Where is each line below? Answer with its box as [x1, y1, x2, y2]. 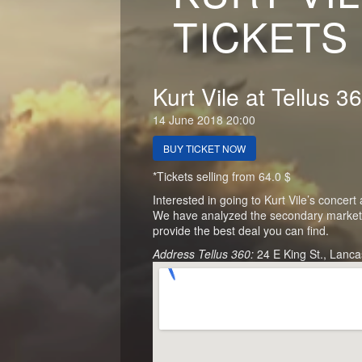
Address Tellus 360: [153, 245, 258, 262]
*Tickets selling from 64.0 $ [153, 167, 292, 184]
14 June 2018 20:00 [153, 111, 256, 128]
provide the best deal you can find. [153, 221, 330, 238]
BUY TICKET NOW [163, 141, 246, 155]
